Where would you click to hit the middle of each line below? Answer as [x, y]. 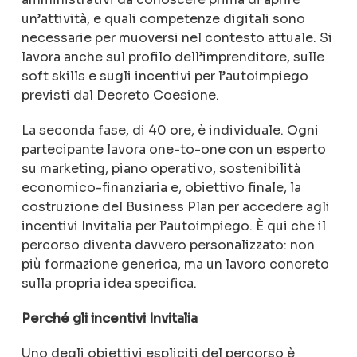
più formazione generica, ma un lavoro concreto [175, 264]
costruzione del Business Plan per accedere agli [175, 207]
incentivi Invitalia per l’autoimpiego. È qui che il [173, 226]
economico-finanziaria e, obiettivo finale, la [161, 188]
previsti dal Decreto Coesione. [120, 95]
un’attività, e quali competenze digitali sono [163, 19]
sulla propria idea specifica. [109, 283]
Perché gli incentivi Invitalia [109, 318]
